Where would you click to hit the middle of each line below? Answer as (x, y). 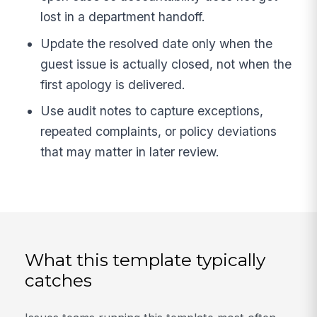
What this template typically (145, 259)
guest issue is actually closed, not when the (166, 64)
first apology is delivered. (113, 84)
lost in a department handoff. (123, 16)
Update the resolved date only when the (157, 43)
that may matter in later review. (130, 152)
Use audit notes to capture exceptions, (152, 111)
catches (59, 280)
